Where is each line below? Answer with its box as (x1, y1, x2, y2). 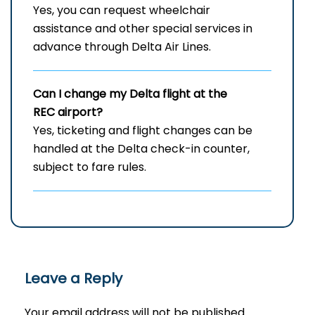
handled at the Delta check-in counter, (33, 141, 250, 157)
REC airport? (33, 104, 103, 121)
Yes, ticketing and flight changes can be (33, 122, 252, 139)
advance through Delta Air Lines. (33, 39, 211, 56)
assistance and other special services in (33, 20, 252, 37)
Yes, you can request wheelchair (33, 2, 210, 19)
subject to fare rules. (33, 159, 146, 176)
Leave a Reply (25, 269, 122, 289)
